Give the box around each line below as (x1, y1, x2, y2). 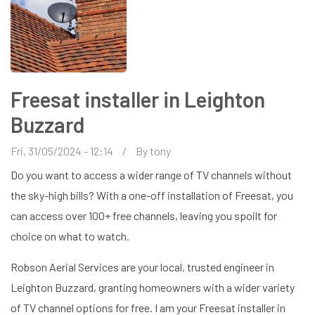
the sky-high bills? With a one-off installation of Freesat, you (11, 188, 293, 202)
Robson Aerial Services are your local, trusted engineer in (11, 259, 274, 274)
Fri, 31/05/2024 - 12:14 (11, 143, 113, 157)
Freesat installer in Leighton (11, 86, 265, 112)
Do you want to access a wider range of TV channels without (11, 167, 292, 181)
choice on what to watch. (11, 229, 131, 243)
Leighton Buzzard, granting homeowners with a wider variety (11, 280, 295, 294)
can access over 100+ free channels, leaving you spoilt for (11, 208, 277, 222)
